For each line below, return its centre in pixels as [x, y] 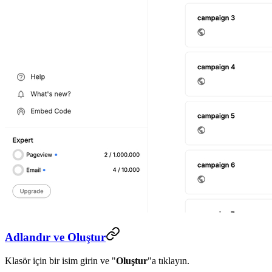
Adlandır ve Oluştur [55, 237]
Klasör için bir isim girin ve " [60, 260]
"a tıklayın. [168, 260]
